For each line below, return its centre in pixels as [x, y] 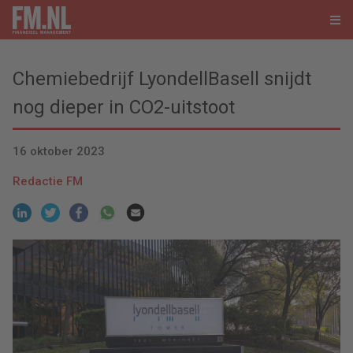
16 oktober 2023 [59, 152]
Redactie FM [48, 182]
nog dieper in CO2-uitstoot [124, 107]
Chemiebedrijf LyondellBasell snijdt [162, 79]
